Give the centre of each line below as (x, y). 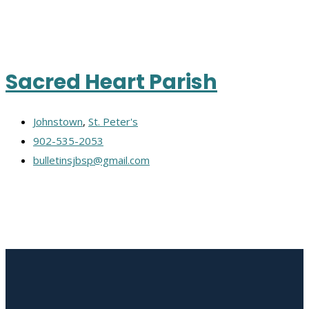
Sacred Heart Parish (111, 82)
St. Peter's (113, 122)
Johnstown (58, 122)
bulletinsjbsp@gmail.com (91, 160)
